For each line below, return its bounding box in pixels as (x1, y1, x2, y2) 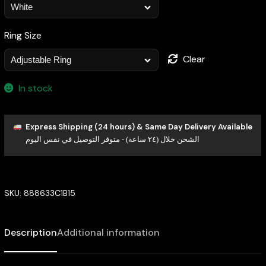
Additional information (56, 226, 160, 239)
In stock (18, 81, 53, 94)
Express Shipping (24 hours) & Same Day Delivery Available (25, 122, 252, 132)
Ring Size (4, 28, 42, 42)
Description (4, 226, 57, 239)
